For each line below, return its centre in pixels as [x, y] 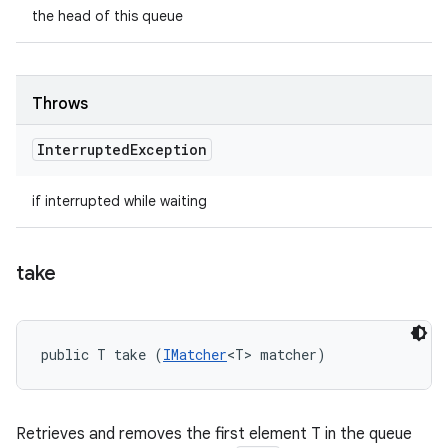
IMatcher [195, 354]
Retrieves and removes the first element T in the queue [214, 434]
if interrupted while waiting [119, 201]
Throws [60, 104]
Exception [168, 149]
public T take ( [102, 354]
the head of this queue [107, 16]
